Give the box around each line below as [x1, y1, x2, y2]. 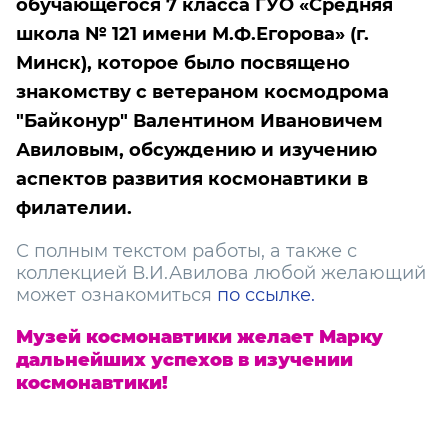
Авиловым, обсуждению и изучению [16, 139, 377, 162]
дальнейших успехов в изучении [16, 348, 353, 371]
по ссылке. [217, 284, 315, 307]
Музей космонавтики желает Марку [16, 325, 383, 348]
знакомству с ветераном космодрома [16, 81, 389, 104]
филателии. [16, 197, 132, 220]
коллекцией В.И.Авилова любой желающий [16, 262, 426, 285]
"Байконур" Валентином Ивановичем [16, 110, 383, 133]
